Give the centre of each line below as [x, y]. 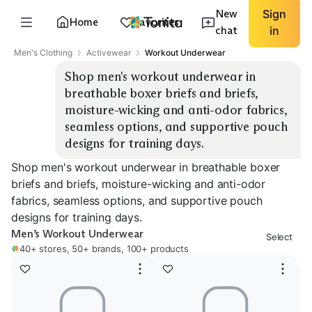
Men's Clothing [43, 53]
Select [279, 237]
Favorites [156, 22]
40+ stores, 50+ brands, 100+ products [104, 249]
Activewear [109, 53]
